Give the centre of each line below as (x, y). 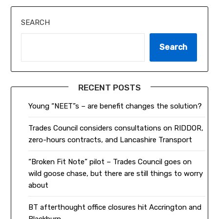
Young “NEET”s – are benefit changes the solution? (115, 106)
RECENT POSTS (109, 87)
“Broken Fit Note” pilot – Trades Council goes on (110, 162)
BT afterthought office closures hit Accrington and (115, 207)
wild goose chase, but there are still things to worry (116, 173)
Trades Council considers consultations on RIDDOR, (116, 128)
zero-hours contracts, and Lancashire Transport (110, 140)
